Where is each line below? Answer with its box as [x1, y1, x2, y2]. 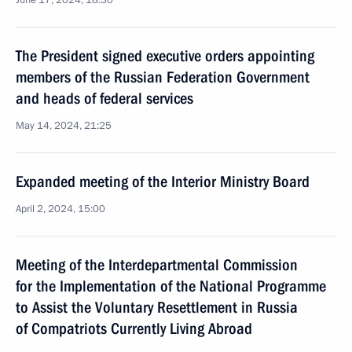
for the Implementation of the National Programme [16, 277, 326, 295]
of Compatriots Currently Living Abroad [16, 319, 252, 338]
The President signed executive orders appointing [16, 46, 314, 65]
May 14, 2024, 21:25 [16, 119, 112, 133]
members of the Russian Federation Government [16, 68, 310, 86]
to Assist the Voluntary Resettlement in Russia [16, 298, 298, 317]
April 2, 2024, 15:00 [16, 202, 105, 216]
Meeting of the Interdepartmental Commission [16, 255, 298, 274]
